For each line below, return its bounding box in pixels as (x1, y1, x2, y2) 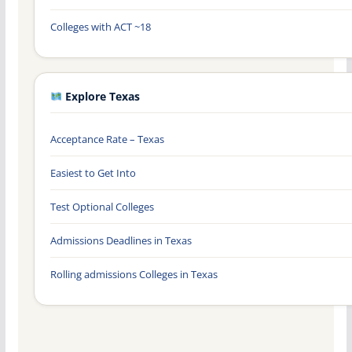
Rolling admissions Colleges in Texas (49, 266, 218, 281)
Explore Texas (62, 89, 141, 104)
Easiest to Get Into (49, 165, 136, 180)
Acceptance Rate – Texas (49, 131, 164, 146)
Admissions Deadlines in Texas (49, 233, 192, 247)
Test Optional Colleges (49, 199, 154, 214)
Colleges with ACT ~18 (49, 19, 151, 34)
